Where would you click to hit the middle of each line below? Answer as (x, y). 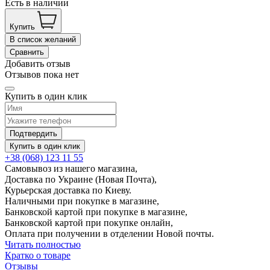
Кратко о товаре (38, 255)
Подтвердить (33, 133)
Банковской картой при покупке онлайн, (89, 222)
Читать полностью (43, 244)
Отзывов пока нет (42, 74)
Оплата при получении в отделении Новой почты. (109, 233)
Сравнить (27, 52)
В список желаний (43, 39)
